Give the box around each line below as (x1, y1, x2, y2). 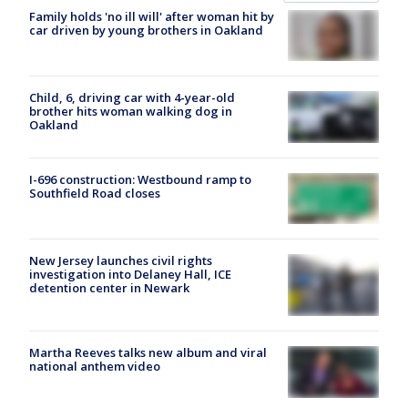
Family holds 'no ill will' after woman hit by (29, 8, 274, 25)
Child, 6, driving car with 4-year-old (29, 89, 235, 107)
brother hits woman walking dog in (29, 103, 232, 120)
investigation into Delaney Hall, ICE (29, 265, 231, 282)
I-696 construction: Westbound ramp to (29, 170, 251, 188)
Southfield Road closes (29, 184, 160, 201)
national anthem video (29, 358, 160, 375)
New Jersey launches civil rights (29, 251, 212, 269)
